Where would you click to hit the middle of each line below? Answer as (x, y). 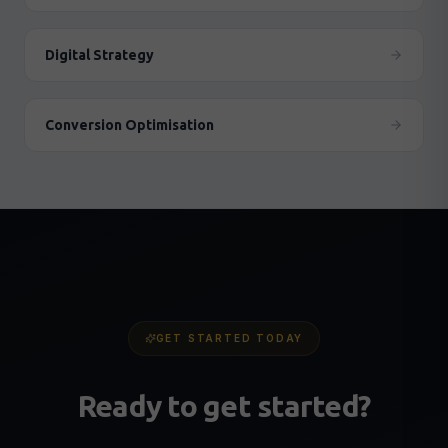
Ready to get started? (224, 406)
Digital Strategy (99, 55)
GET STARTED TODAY (229, 338)
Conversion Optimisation (129, 125)
